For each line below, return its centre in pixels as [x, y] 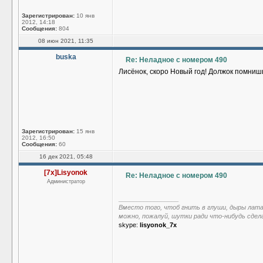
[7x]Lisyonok [66, 173]
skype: [129, 225]
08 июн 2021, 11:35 [66, 41]
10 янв [85, 16]
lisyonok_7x [158, 225]
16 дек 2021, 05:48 [66, 156]
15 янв [85, 131]
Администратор [66, 181]
